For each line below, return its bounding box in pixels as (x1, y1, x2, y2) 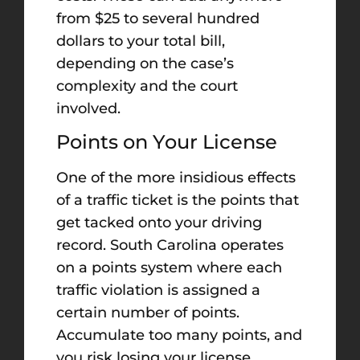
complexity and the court (56, 76, 238, 95)
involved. (56, 99, 121, 117)
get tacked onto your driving (56, 213, 262, 231)
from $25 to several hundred (56, 9, 260, 27)
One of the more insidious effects (56, 168, 296, 186)
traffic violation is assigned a (56, 280, 260, 299)
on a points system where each (56, 258, 282, 276)
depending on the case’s (56, 54, 234, 72)
